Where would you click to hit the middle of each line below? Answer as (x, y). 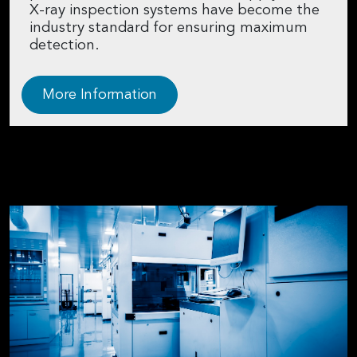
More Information (100, 94)
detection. (65, 45)
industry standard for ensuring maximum (169, 28)
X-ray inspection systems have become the (175, 10)
